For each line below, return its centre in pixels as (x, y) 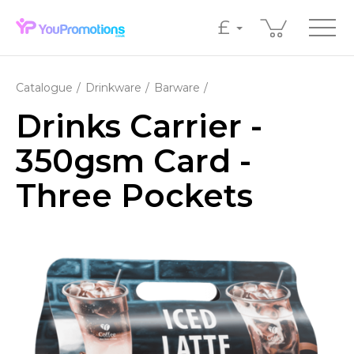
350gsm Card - (134, 161)
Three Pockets (134, 196)
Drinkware (113, 88)
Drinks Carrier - (139, 126)
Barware (177, 88)
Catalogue (44, 88)
